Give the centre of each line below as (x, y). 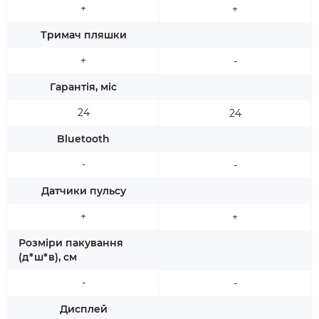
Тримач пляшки (83, 35)
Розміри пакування (71, 243)
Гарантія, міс (83, 87)
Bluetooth (83, 139)
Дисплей (83, 309)
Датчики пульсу (83, 191)
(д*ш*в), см (48, 257)
